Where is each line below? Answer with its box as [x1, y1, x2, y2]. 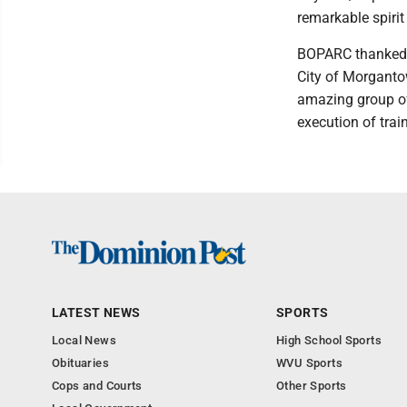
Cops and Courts [52, 379, 143, 392]
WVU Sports [276, 356, 342, 370]
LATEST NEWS [52, 305, 141, 320]
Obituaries [52, 356, 109, 370]
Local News [52, 333, 116, 347]
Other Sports [276, 379, 347, 392]
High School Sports [276, 333, 382, 347]
